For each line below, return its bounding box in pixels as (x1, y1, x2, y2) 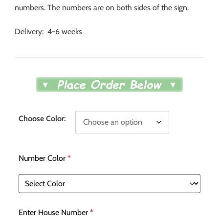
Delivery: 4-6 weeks (15, 26, 82, 36)
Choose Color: (19, 113, 66, 123)
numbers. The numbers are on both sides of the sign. (15, 2, 189, 12)
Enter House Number (19, 207, 88, 217)
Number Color (19, 153, 66, 163)
